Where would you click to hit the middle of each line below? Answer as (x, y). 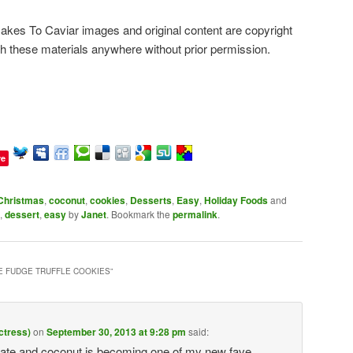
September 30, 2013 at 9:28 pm (117, 332)
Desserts (151, 201)
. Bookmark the (139, 214)
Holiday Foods (236, 201)
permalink (195, 215)
